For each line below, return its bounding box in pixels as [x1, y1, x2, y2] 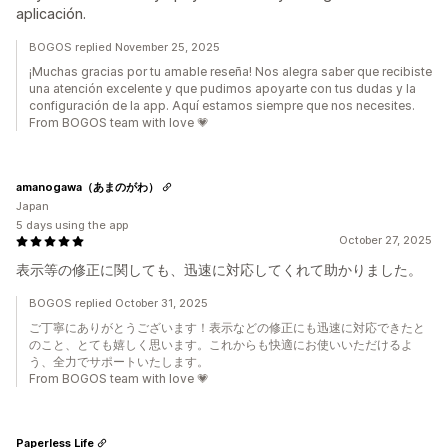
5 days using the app [16, 218, 128, 232]
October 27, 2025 [339, 233, 432, 247]
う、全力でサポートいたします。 [29, 354, 209, 369]
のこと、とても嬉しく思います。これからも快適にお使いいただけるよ [29, 337, 413, 352]
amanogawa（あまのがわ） [16, 179, 159, 194]
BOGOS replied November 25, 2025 [29, 40, 220, 54]
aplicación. [16, 5, 86, 22]
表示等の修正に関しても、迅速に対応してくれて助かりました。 [16, 261, 422, 278]
